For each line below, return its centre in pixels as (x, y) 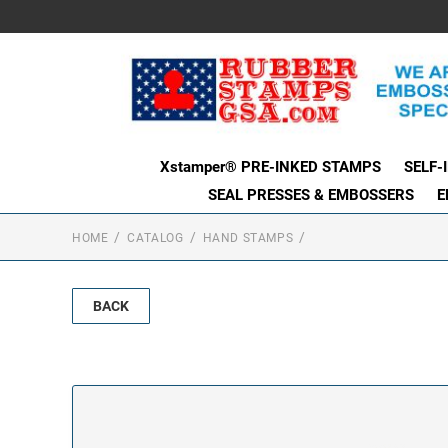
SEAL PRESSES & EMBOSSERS (310, 194)
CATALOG (155, 237)
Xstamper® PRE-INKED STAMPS (270, 166)
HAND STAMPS (248, 237)
